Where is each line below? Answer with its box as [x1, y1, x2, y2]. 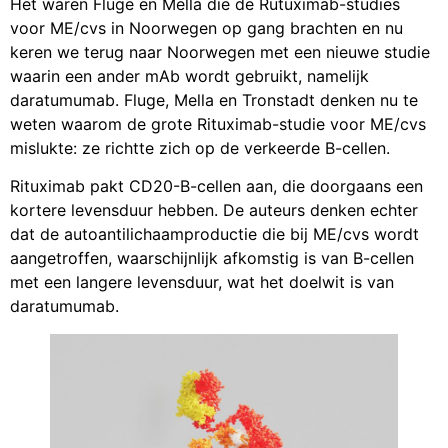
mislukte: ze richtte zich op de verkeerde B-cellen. [10, 137, 390, 158]
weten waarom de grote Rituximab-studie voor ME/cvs [10, 113, 426, 134]
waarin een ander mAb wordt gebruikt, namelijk [10, 65, 369, 86]
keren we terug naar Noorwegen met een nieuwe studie [10, 41, 430, 62]
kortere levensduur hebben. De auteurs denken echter [10, 199, 418, 220]
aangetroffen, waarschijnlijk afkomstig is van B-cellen [10, 247, 414, 268]
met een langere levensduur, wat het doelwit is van [10, 271, 394, 292]
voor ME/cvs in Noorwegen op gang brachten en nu [10, 17, 403, 38]
